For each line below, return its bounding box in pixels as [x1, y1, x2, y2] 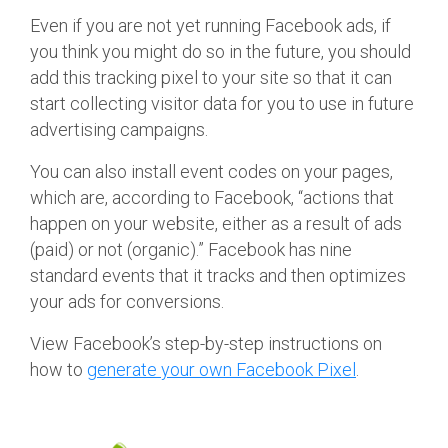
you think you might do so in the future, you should [30, 41, 411, 63]
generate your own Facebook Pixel [87, 359, 356, 381]
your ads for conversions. [30, 291, 224, 313]
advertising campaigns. [30, 119, 208, 141]
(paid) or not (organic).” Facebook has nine [30, 239, 352, 261]
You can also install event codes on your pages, [30, 161, 393, 183]
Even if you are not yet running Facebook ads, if [30, 15, 391, 37]
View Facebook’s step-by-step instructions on [30, 333, 382, 355]
